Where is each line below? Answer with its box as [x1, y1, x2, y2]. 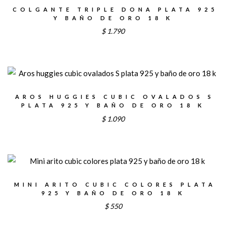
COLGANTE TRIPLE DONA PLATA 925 [12, 6, 217, 13]
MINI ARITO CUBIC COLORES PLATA [14, 181, 216, 188]
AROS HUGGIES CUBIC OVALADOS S [15, 93, 214, 100]
